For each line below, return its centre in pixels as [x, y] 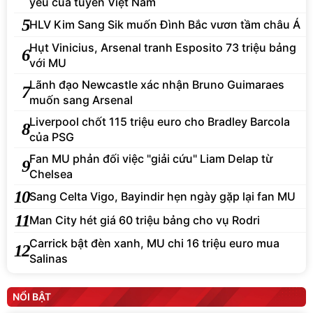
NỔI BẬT [32, 296]
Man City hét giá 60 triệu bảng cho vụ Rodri [145, 220]
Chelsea [51, 174]
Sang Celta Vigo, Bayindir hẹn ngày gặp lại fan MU [162, 197]
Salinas [49, 258]
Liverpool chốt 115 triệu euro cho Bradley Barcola [160, 121]
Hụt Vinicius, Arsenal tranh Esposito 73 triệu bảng [163, 47]
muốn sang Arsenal [81, 100]
